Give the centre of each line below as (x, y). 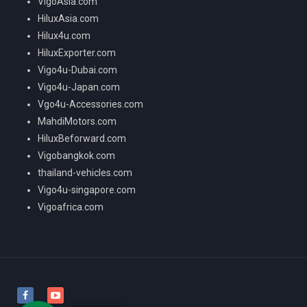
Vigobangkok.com (76, 155)
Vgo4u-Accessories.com (90, 104)
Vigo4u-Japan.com (79, 87)
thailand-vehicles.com (86, 172)
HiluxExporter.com (77, 52)
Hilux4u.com (64, 35)
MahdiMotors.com (77, 121)
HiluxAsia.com (68, 18)
